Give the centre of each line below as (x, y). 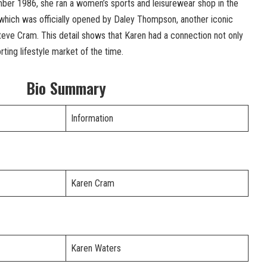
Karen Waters (96, 249)
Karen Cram (93, 184)
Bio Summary (66, 88)
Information (92, 119)
